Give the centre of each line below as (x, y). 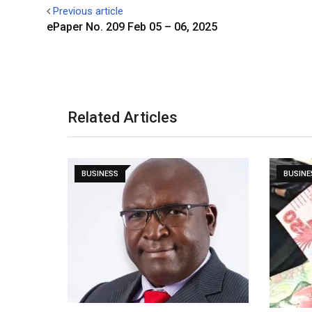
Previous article (88, 11)
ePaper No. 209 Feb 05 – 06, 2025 (132, 27)
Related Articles (123, 117)
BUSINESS (100, 174)
